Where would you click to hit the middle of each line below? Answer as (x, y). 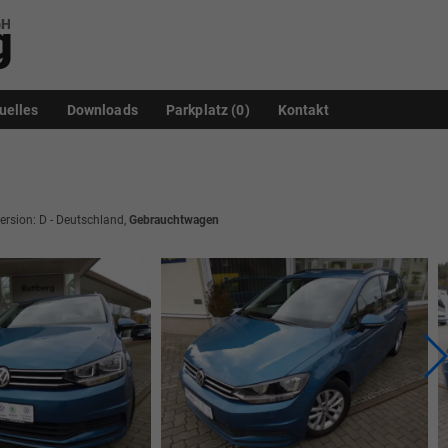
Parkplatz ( (201, 109)
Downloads (102, 109)
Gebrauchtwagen (174, 220)
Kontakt (303, 109)
